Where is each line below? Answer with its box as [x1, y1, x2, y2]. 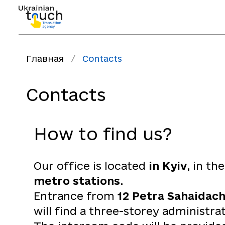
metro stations [34, 175, 120, 187]
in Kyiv [149, 160, 187, 172]
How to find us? [34, 124, 172, 143]
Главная [26, 54, 64, 63]
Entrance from [34, 190, 118, 202]
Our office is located [34, 160, 149, 172]
